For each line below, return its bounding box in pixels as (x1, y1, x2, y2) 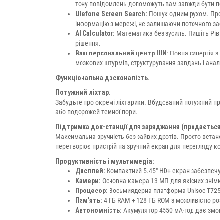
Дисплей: (75, 167, 105, 175)
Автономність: (75, 206, 122, 214)
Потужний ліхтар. (55, 88, 110, 96)
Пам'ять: (75, 196, 102, 204)
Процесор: (75, 187, 108, 194)
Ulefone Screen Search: (75, 10, 147, 18)
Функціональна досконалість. (55, 74, 150, 82)
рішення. (75, 39, 101, 47)
